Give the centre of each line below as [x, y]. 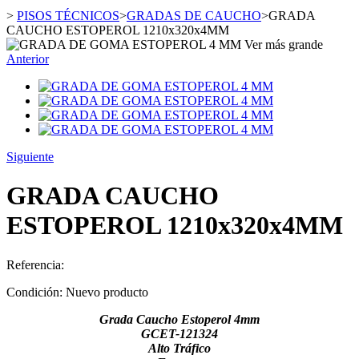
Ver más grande [284, 44]
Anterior [28, 59]
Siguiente [30, 157]
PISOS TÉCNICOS [68, 16]
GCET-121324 [179, 333]
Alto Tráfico [179, 348]
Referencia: [35, 264]
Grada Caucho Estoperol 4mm [179, 319]
